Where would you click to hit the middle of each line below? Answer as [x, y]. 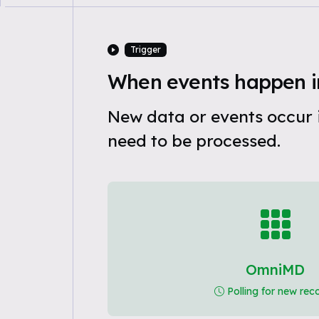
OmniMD [276, 270]
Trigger [145, 49]
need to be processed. [194, 141]
